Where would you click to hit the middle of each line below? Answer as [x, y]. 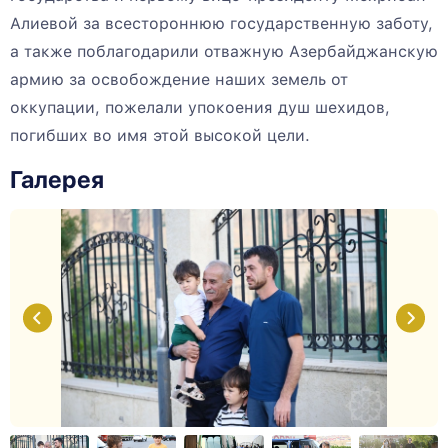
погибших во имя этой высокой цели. [160, 136]
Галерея [57, 180]
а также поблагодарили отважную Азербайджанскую [224, 52]
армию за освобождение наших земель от [179, 80]
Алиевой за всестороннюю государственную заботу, [221, 24]
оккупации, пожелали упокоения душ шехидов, [200, 108]
